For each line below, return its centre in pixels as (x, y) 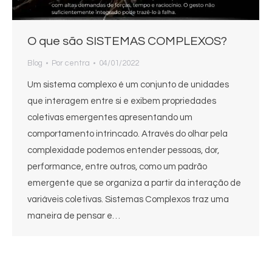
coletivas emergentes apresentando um (110, 117)
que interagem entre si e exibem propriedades (122, 101)
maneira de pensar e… (74, 216)
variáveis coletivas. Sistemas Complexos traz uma (128, 199)
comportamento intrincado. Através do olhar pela (127, 134)
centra (77, 63)
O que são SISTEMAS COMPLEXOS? (127, 41)
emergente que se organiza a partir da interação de (134, 183)
